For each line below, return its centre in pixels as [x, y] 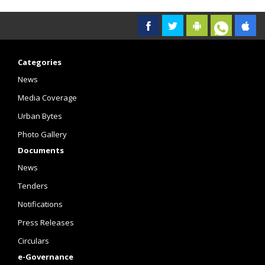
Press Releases [46, 222]
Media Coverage [47, 98]
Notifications [40, 204]
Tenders [33, 186]
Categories [40, 62]
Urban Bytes [40, 116]
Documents [41, 150]
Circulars [33, 241]
